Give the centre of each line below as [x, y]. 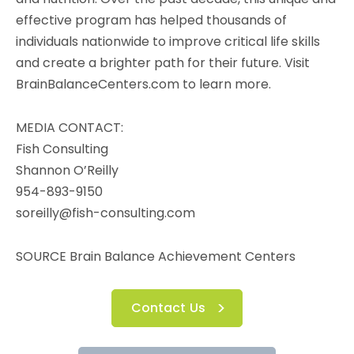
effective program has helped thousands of [151, 20]
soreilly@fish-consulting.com [105, 213]
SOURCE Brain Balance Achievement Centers [156, 256]
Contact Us [168, 308]
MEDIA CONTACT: [70, 128]
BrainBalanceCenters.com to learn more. [143, 84]
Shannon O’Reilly [67, 170]
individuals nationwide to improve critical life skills [168, 41]
